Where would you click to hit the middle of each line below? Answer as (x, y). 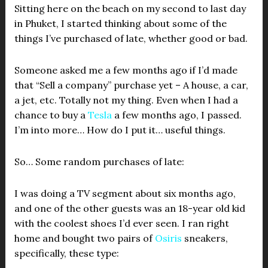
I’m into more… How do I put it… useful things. (120, 130)
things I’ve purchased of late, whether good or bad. (131, 38)
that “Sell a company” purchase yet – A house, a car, (131, 85)
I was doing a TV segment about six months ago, (125, 193)
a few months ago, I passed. (176, 115)
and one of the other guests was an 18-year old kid (130, 208)
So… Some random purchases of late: (99, 162)
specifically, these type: (66, 253)
